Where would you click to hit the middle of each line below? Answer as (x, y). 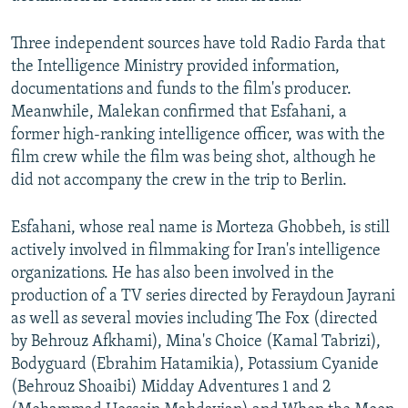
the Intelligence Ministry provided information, (175, 66)
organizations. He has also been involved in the (173, 273)
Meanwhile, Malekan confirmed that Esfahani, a (179, 112)
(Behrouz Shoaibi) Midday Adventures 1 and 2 (171, 387)
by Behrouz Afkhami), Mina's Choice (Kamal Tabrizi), (196, 342)
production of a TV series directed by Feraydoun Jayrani (203, 296)
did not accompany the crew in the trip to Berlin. (179, 180)
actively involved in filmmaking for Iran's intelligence (196, 250)
